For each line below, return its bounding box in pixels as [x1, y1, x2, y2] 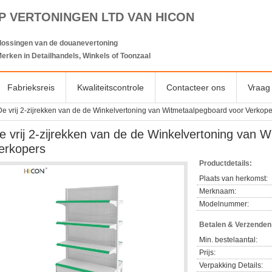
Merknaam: [199, 187, 236, 195]
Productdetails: [199, 159, 252, 168]
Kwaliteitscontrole [77, 83, 144, 92]
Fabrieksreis [7, 83, 55, 92]
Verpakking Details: [199, 261, 263, 270]
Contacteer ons [166, 83, 225, 92]
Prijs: [199, 248, 216, 257]
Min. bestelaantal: [199, 236, 257, 244]
